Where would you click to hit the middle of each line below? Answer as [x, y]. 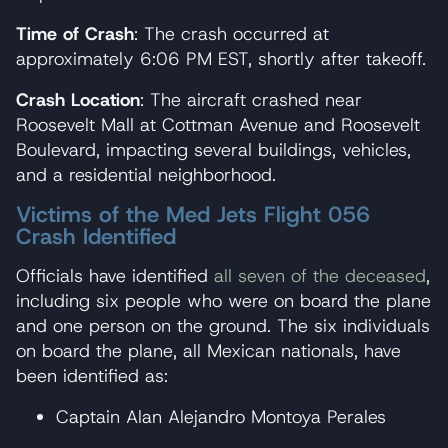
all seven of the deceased [320, 275]
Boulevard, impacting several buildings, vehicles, [213, 149]
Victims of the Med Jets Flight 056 [193, 214]
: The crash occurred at [231, 33]
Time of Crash [75, 33]
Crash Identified [96, 236]
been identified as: [92, 375]
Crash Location [78, 99]
